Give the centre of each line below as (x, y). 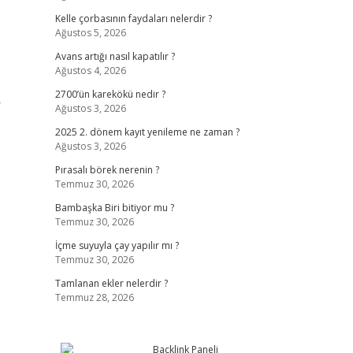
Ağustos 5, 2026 (90, 33)
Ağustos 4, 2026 (90, 71)
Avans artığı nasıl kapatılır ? (115, 56)
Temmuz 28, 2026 (94, 297)
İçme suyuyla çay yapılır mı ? (117, 245)
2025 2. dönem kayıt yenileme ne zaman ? (147, 132)
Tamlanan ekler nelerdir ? (111, 283)
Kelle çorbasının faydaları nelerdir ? (133, 19)
